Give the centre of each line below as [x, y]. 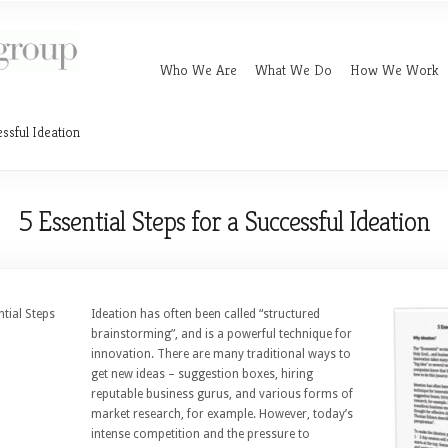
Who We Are [198, 69]
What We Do [293, 69]
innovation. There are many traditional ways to [221, 354]
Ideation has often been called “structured [206, 314]
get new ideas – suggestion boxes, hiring [202, 374]
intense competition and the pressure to [201, 434]
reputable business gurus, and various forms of [222, 394]
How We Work [394, 69]
